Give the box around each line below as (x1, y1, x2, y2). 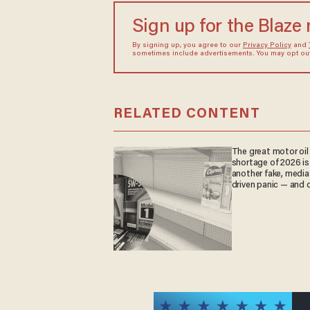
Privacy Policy (242, 42, 291, 49)
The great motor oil (231, 147, 309, 158)
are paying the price (231, 192, 309, 202)
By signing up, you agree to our (131, 42, 243, 49)
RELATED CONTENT (113, 107, 260, 122)
